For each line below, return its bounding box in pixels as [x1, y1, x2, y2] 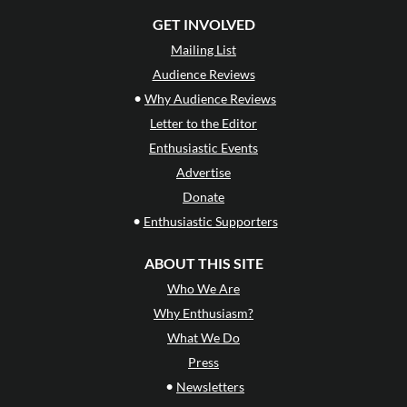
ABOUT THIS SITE [144, 253, 263, 272]
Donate [183, 188, 224, 204]
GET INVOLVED [152, 15, 255, 33]
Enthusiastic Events [149, 139, 258, 155]
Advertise [176, 164, 231, 180]
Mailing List [171, 41, 236, 57]
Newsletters [176, 378, 244, 394]
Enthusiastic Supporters [143, 213, 278, 229]
